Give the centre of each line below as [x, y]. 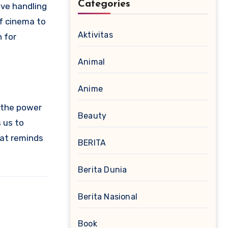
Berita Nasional [108, 197]
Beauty [92, 116]
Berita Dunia [103, 170]
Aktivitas [95, 35]
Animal [92, 62]
